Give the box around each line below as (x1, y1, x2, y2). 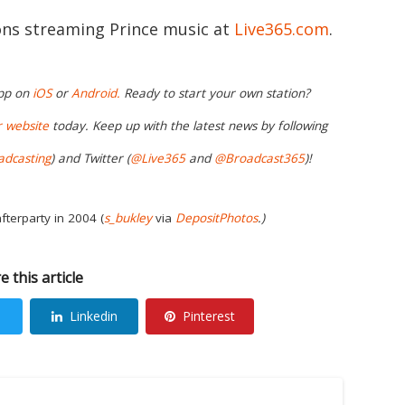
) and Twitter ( (51, 150, 130, 167)
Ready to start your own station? (120, 85, 310, 102)
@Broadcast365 (214, 150, 305, 167)
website (5, 118, 49, 135)
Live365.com (234, 18, 329, 40)
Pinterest (183, 307, 235, 325)
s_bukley (104, 210, 152, 227)
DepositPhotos (175, 210, 258, 227)
